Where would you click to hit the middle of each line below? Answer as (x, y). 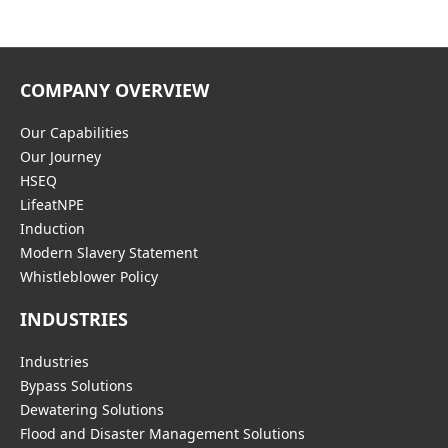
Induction (52, 228)
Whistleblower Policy (89, 276)
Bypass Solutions (76, 385)
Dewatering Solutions (92, 409)
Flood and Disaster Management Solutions (162, 433)
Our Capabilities (74, 132)
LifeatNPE (52, 204)
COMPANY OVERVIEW (114, 89)
